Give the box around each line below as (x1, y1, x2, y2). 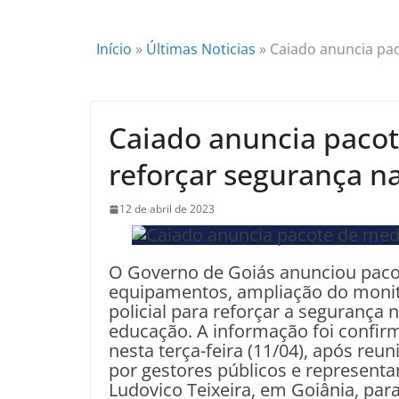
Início (96, 39, 132, 59)
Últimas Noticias (146, 39, 256, 59)
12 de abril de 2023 (119, 201, 215, 216)
